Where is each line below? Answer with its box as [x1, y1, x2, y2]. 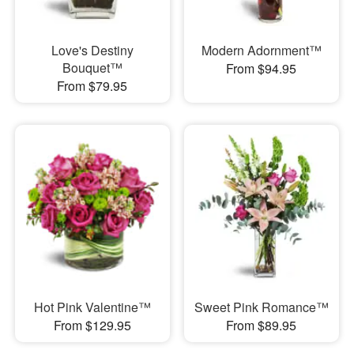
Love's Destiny [51, 40, 134, 59]
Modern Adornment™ [201, 40, 322, 59]
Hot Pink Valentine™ [33, 298, 151, 317]
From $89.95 [226, 316, 297, 335]
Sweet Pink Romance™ [194, 298, 329, 317]
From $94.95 [226, 58, 297, 77]
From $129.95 [53, 316, 131, 335]
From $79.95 [57, 76, 128, 95]
